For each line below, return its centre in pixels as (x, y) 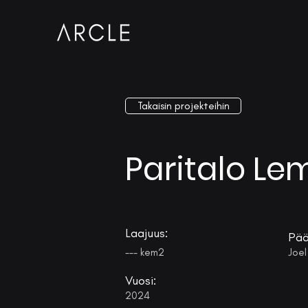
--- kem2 (145, 252)
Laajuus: (146, 233)
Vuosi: (141, 280)
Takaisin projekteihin (183, 106)
